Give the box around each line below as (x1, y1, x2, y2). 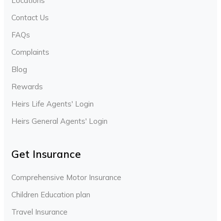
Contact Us (11, 13, 49, 23)
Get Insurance (11, 147, 81, 161)
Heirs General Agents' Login (11, 116, 108, 126)
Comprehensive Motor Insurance (11, 173, 121, 183)
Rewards (11, 82, 43, 92)
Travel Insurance (11, 207, 68, 217)
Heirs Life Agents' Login (11, 99, 94, 109)
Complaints (11, 47, 49, 57)
